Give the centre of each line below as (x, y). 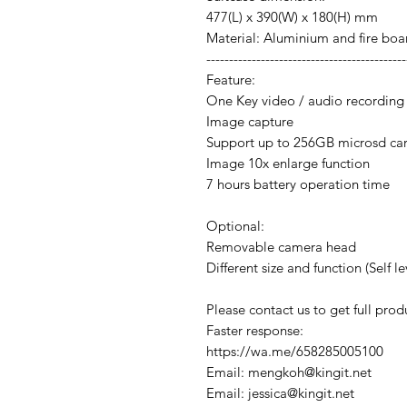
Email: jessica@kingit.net (280, 392)
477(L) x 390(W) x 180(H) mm (292, 16)
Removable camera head (281, 246)
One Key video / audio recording (305, 100)
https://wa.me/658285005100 (295, 351)
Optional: (237, 225)
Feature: (233, 79)
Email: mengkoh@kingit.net (289, 372)
